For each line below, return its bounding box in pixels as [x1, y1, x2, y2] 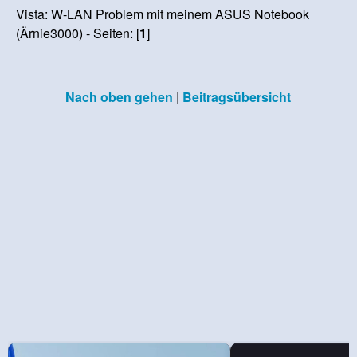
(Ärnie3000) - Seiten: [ [16, 23, 140, 42]
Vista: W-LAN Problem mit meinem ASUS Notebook [16, 4, 310, 23]
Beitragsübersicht [182, 87, 291, 106]
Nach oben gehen [65, 87, 173, 106]
